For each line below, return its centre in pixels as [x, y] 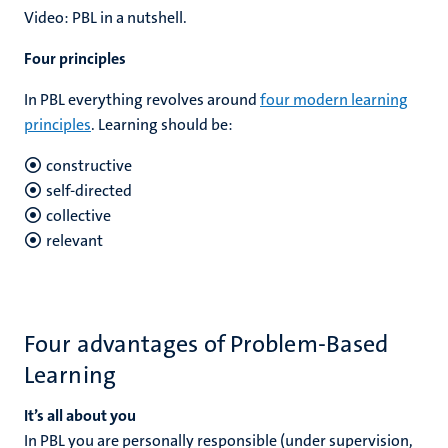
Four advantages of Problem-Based [206, 344]
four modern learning [334, 99]
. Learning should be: [162, 124]
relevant [74, 240]
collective [78, 215]
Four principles [75, 58]
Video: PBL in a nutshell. [105, 17]
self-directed [89, 190]
